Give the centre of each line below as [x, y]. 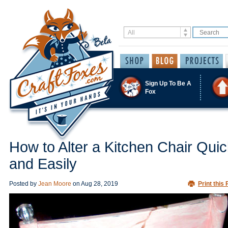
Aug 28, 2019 [99, 184]
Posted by [24, 184]
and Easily [43, 164]
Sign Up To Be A [168, 83]
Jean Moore [55, 184]
